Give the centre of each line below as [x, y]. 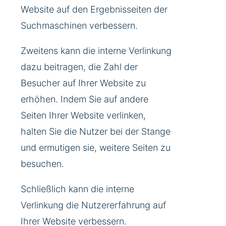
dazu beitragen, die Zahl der [79, 67]
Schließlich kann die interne [77, 189]
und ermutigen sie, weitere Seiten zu [96, 148]
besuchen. [42, 164]
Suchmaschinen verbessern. [79, 26]
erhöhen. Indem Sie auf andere [84, 99]
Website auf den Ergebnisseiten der [94, 10]
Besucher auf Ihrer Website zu [83, 83]
